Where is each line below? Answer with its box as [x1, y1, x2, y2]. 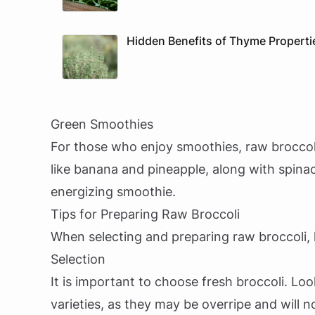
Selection [51, 252, 105, 266]
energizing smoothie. [51, 184, 176, 199]
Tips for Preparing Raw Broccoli [51, 207, 240, 221]
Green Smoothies [51, 117, 153, 131]
